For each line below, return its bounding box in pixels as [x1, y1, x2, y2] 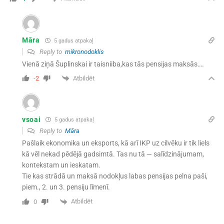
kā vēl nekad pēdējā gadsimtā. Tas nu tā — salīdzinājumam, [21, 150, 204, 158]
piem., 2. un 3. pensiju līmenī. [21, 183, 110, 191]
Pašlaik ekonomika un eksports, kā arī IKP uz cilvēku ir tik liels [21, 139, 209, 147]
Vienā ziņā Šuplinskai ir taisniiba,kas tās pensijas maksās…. [21, 59, 204, 68]
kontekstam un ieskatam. [21, 161, 100, 169]
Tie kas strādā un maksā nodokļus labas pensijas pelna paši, [21, 172, 207, 180]
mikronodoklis [64, 47, 104, 55]
